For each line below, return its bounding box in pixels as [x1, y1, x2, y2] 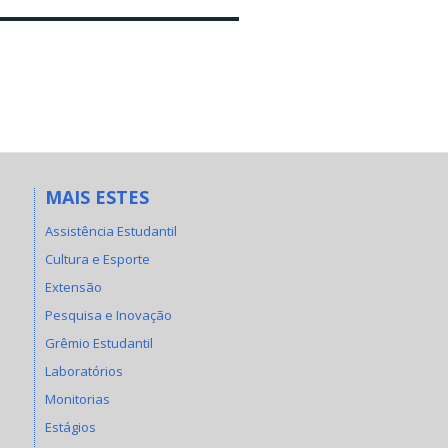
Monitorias [44, 390, 110, 408]
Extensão [44, 278, 102, 296]
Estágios [44, 418, 96, 436]
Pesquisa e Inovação [44, 306, 172, 324]
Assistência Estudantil [44, 222, 177, 240]
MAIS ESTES [44, 184, 149, 209]
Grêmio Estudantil [44, 334, 153, 352]
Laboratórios [44, 362, 123, 380]
